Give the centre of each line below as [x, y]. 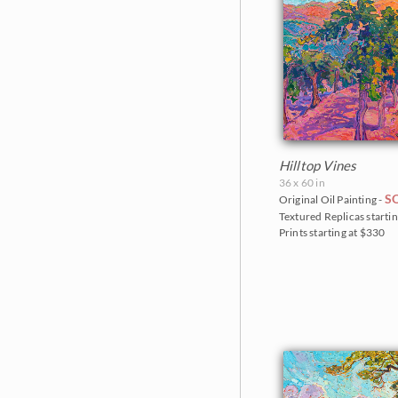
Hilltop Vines [318, 166]
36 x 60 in [302, 183]
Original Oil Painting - [331, 200]
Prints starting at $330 [332, 233]
